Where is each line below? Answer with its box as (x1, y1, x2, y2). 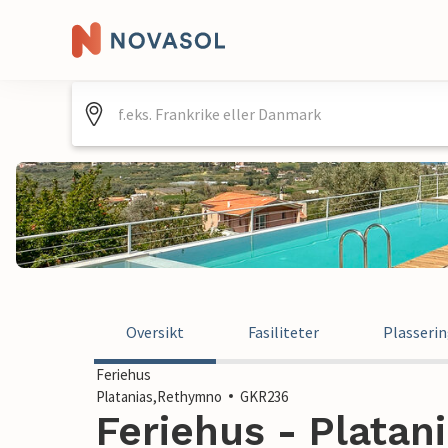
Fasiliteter (248, 322, 319, 342)
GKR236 (240, 387, 288, 406)
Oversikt (126, 322, 184, 342)
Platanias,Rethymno (96, 387, 222, 406)
